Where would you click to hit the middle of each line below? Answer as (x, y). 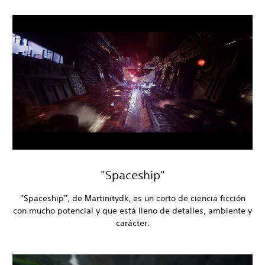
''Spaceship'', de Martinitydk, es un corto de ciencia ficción (132, 198)
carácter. (132, 223)
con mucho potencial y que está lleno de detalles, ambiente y (132, 211)
